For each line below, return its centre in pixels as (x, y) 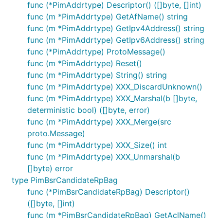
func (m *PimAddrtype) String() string (97, 75)
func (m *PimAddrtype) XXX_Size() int (97, 145)
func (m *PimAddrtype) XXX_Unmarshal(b (104, 157)
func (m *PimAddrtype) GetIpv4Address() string (116, 28)
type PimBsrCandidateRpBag (65, 180)
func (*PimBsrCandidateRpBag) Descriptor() (109, 192)
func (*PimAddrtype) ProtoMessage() (96, 52)
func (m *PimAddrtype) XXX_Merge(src (99, 122)
